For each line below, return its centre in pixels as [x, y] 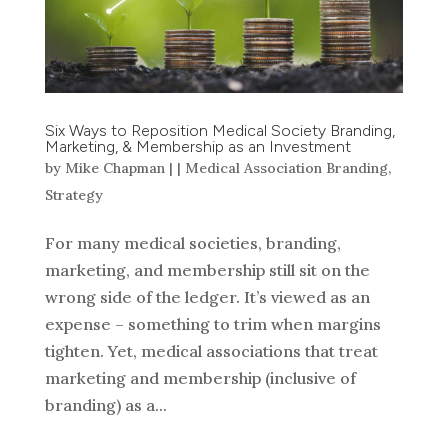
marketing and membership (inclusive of [200, 378]
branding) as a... [105, 405]
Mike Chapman [114, 168]
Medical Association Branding [286, 168]
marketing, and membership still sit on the [207, 270]
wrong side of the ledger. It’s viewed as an [207, 297]
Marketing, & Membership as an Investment [197, 147]
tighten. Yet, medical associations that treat [211, 351]
